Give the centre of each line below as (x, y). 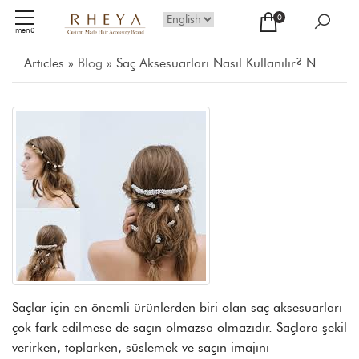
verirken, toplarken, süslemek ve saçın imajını (141, 347)
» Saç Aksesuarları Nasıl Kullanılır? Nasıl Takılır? (209, 63)
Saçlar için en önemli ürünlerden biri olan (131, 307)
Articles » (51, 63)
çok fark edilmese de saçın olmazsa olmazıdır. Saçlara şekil (179, 327)
